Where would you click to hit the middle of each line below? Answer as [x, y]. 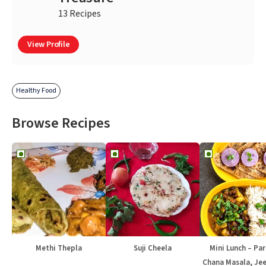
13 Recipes [80, 14]
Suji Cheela [153, 248]
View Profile [49, 45]
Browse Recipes [61, 123]
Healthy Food [36, 91]
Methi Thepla [59, 248]
